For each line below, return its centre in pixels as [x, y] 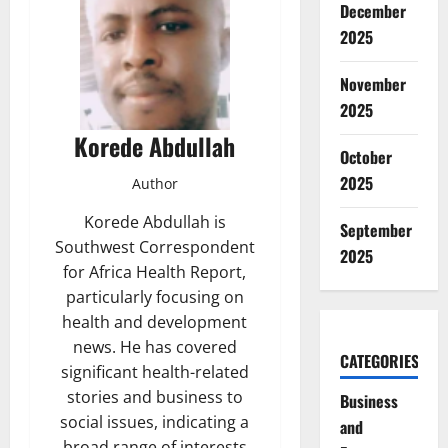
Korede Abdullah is [154, 222]
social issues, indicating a [155, 422]
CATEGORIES [379, 361]
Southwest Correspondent [154, 247]
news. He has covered [154, 347]
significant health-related [154, 372]
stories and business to [154, 397]
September [375, 230]
